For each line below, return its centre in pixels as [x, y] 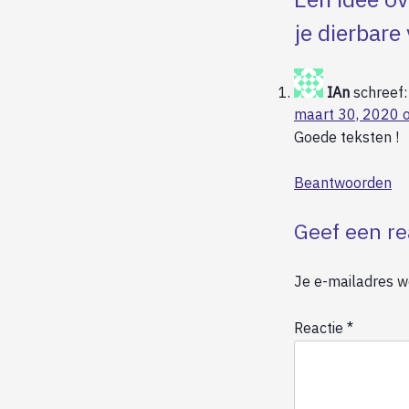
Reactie [320, 327]
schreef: [380, 93]
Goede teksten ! [346, 137]
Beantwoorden [343, 183]
